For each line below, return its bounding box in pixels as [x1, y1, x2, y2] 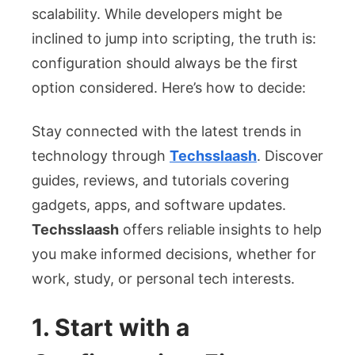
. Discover [257, 147, 323, 164]
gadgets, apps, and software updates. [32, 196, 286, 213]
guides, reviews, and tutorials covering [32, 171, 289, 189]
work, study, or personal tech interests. [32, 269, 295, 287]
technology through [32, 147, 170, 164]
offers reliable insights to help [119, 220, 322, 238]
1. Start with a [32, 312, 189, 342]
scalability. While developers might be [32, 5, 282, 22]
